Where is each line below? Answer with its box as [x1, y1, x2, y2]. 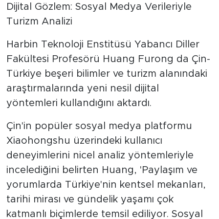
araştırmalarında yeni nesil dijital [6, 83, 159, 93]
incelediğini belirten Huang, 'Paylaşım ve [6, 165, 197, 175]
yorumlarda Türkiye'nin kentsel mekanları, [6, 179, 206, 190]
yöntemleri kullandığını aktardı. [6, 98, 152, 108]
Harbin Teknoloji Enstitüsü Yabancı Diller [6, 39, 199, 49]
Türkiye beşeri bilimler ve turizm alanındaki [6, 68, 207, 79]
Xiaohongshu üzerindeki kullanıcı [6, 135, 162, 146]
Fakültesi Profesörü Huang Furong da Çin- [6, 54, 210, 64]
